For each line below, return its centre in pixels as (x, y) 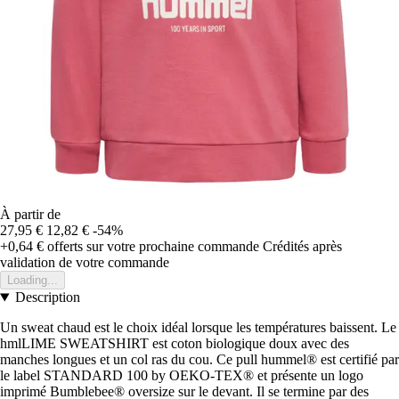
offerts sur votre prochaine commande (151, 247)
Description (47, 297)
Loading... (33, 281)
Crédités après (302, 247)
